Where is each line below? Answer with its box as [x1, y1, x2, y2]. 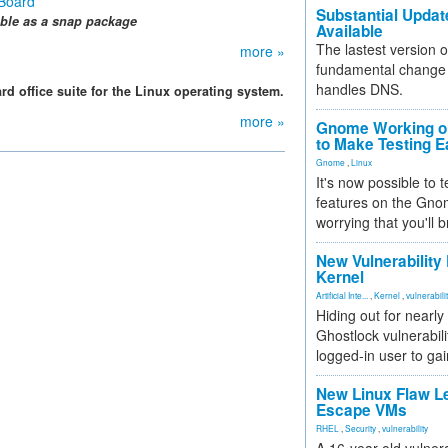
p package [74, 12, 137, 30]
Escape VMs [316, 399, 407, 421]
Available [316, 20, 383, 42]
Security [345, 422, 376, 434]
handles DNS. [316, 79, 403, 99]
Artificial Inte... [316, 289, 368, 301]
